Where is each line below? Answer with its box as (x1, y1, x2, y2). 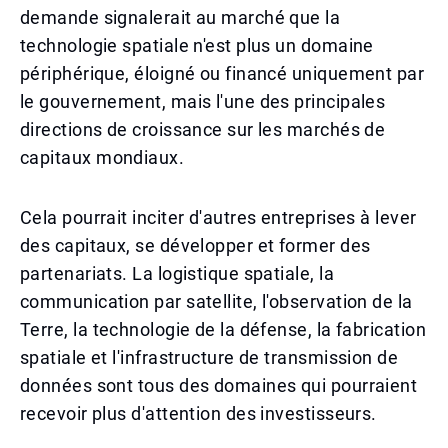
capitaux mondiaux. (20, 147, 185, 168)
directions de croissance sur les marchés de (20, 119, 386, 140)
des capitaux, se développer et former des (20, 235, 371, 256)
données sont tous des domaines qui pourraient (20, 375, 418, 396)
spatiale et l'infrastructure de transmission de (20, 347, 399, 368)
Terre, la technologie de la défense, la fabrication (20, 319, 426, 340)
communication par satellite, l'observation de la (20, 291, 413, 312)
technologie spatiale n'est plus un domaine (20, 35, 374, 56)
